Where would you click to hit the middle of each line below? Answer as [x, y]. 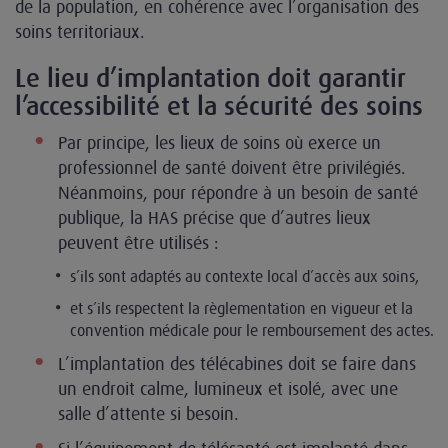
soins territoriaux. [82, 31]
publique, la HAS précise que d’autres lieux [214, 217]
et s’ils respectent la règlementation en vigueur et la [241, 308]
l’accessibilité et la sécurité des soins [219, 106]
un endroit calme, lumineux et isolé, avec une [228, 388]
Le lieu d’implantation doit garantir [210, 78]
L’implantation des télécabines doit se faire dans [237, 363]
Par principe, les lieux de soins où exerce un [219, 142]
